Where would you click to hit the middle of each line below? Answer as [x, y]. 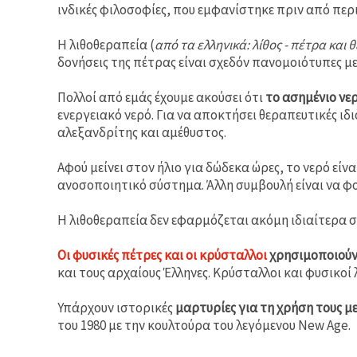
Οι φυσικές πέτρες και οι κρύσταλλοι [162, 255]
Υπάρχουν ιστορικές [116, 307]
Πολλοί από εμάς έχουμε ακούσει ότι [161, 97]
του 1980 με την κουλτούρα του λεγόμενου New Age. [204, 325]
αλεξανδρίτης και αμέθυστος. [142, 132]
